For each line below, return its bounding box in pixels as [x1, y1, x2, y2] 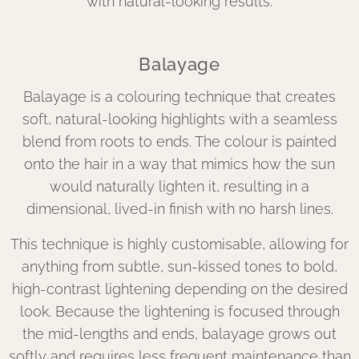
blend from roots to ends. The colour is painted [22, 133, 337, 150]
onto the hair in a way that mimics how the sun [24, 155, 335, 172]
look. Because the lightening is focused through [19, 303, 340, 320]
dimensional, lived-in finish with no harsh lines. [26, 200, 333, 217]
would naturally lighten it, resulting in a [50, 178, 309, 195]
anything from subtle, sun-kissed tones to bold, [22, 258, 337, 275]
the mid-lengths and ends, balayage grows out [22, 325, 337, 342]
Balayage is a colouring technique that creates [23, 88, 336, 105]
